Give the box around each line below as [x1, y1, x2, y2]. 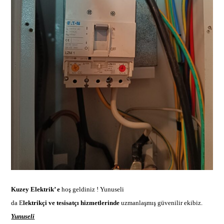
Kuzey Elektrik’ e [11, 185, 62, 193]
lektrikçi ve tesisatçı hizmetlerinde [23, 198, 121, 206]
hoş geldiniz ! [61, 185, 100, 193]
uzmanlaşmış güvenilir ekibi [121, 198, 198, 206]
